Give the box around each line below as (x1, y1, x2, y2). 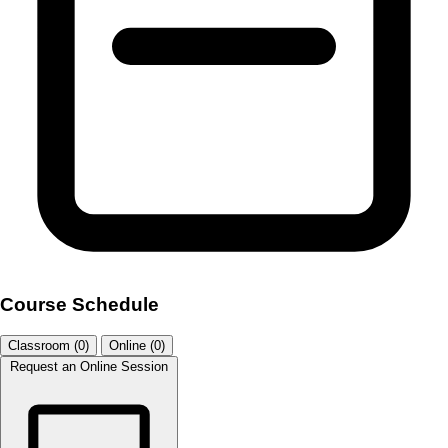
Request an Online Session (10, 358, 168, 374)
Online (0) (109, 337, 165, 353)
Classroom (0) (8, 337, 89, 353)
